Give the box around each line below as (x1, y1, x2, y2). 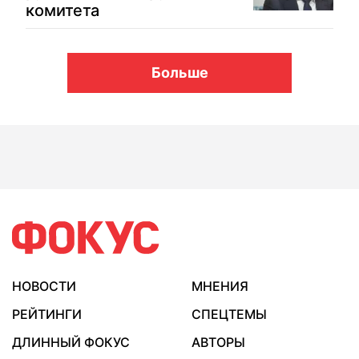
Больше (151, 64, 208, 81)
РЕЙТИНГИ (12, 306, 82, 322)
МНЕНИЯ (192, 278, 248, 294)
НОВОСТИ (12, 278, 76, 294)
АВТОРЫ (192, 334, 245, 350)
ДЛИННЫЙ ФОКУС (12, 334, 130, 350)
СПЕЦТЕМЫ (192, 306, 267, 322)
